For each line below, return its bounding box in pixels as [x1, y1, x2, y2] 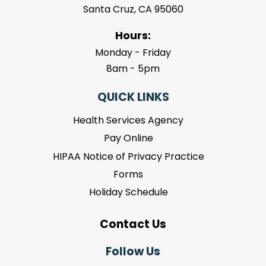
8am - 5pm [106, 61, 160, 75]
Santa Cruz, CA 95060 [83, 2, 183, 16]
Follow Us [106, 243, 160, 259]
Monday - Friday [95, 45, 171, 59]
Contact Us [100, 216, 166, 232]
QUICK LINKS [97, 88, 169, 105]
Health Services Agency [73, 113, 183, 127]
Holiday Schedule [88, 185, 168, 199]
